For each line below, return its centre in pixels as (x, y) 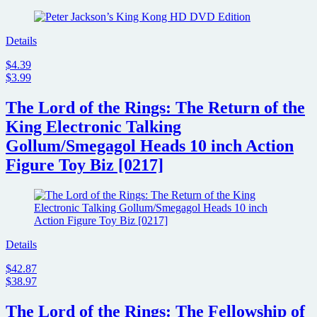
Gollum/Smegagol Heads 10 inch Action (150, 146)
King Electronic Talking (93, 127)
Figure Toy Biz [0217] (85, 165)
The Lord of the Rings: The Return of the (155, 108)
